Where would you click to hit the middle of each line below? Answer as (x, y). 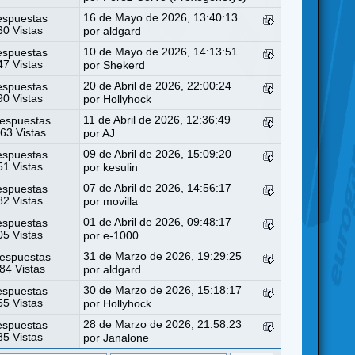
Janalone (126, 338)
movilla (121, 201)
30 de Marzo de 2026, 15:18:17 (163, 290)
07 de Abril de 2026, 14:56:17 (158, 188)
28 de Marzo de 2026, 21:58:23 (163, 324)
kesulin (121, 167)
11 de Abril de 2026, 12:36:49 (157, 120)
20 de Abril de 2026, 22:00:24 (158, 86)
